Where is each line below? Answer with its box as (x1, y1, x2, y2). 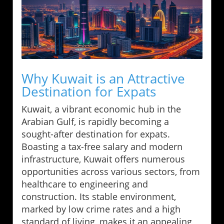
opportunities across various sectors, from (21, 165, 200, 177)
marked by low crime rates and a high (21, 202, 180, 215)
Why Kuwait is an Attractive (21, 69, 185, 87)
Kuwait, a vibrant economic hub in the (21, 102, 181, 115)
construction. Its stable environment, (21, 190, 176, 202)
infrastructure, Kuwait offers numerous (21, 152, 185, 165)
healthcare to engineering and (21, 177, 148, 190)
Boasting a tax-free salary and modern (21, 140, 182, 152)
